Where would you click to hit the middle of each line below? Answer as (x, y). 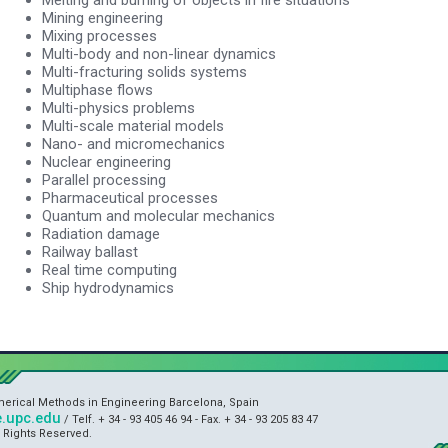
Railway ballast (90, 251)
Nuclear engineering (106, 161)
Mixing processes (99, 35)
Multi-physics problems (118, 107)
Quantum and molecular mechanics (158, 215)
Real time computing (109, 269)
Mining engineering (102, 17)
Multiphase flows (97, 89)
